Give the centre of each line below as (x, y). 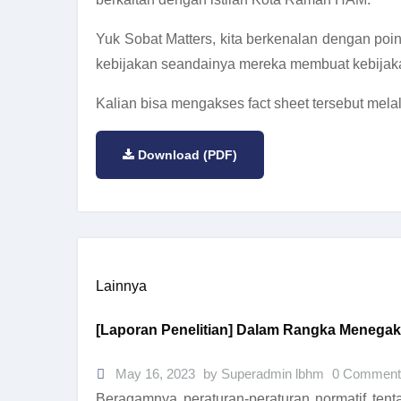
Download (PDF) (188, 154)
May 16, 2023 (154, 374)
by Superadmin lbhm (265, 374)
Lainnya (121, 286)
